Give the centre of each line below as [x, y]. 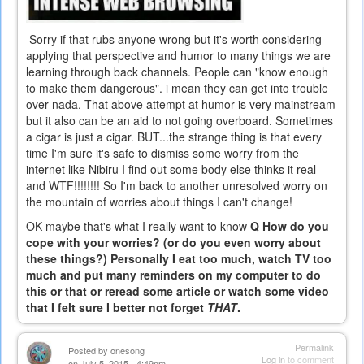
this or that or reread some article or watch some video [178, 291]
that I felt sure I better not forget [117, 308]
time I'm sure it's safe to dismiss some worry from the [162, 153]
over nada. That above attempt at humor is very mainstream [181, 104]
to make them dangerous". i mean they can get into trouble [177, 88]
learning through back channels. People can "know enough [177, 72]
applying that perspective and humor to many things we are [178, 56]
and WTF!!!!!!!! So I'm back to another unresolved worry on [177, 186]
